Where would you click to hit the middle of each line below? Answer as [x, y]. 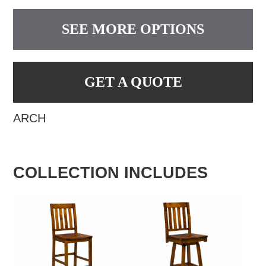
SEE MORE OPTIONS [133, 29]
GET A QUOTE [133, 82]
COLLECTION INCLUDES [111, 172]
